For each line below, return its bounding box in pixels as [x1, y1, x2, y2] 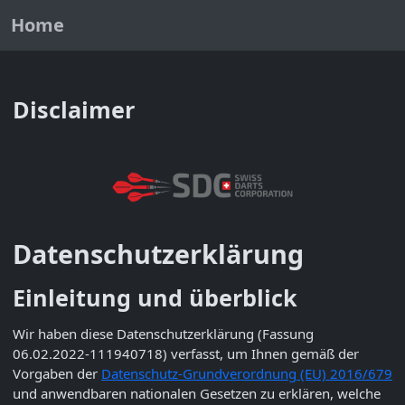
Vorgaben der [13, 363, 101, 382]
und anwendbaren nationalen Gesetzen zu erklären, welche [13, 383, 381, 402]
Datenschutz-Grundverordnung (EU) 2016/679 [101, 363, 392, 382]
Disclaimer [13, 94, 135, 125]
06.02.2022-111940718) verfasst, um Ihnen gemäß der [13, 344, 359, 363]
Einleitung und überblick [13, 281, 297, 313]
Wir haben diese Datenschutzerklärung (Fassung [13, 324, 314, 343]
